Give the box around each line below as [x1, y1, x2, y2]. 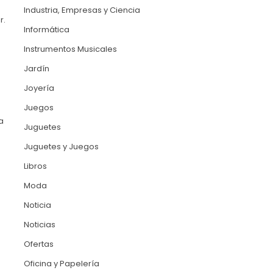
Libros [23, 160, 47, 172]
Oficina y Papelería [23, 258, 99, 270]
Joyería [23, 82, 54, 94]
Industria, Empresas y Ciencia [23, 4, 140, 16]
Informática [23, 24, 69, 36]
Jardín [23, 63, 49, 75]
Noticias [23, 219, 55, 231]
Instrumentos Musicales [23, 43, 117, 55]
